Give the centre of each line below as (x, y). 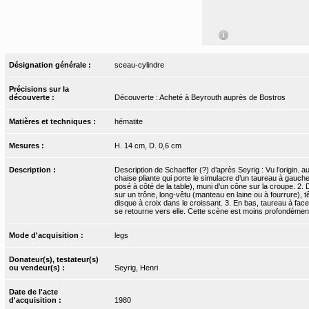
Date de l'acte (34, 292)
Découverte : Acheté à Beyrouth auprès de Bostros (200, 98)
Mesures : (28, 146)
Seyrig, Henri (136, 268)
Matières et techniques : (54, 122)
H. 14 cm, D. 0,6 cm (148, 146)
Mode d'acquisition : (48, 236)
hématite (128, 122)
